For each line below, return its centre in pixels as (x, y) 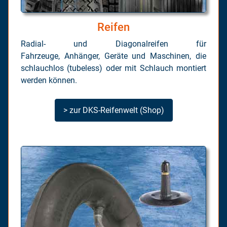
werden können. (49, 80)
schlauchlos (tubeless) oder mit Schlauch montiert (113, 68)
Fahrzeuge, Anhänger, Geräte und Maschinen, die (113, 56)
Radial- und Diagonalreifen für (113, 44)
